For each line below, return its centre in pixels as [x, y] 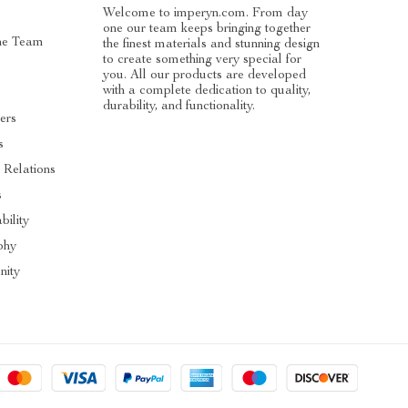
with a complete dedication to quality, [207, 91]
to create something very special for [203, 60]
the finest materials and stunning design [212, 44]
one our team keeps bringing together [207, 29]
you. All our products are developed [205, 75]
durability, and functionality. [179, 106]
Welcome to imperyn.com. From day [206, 13]
